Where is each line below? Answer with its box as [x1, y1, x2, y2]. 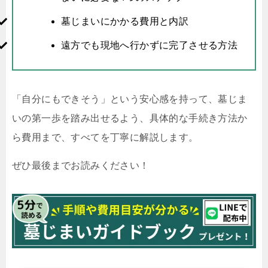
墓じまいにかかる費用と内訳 [61, 16, 189, 27]
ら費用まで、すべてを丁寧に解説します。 [12, 132, 199, 143]
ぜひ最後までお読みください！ [12, 160, 150, 171]
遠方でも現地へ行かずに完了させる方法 [61, 40, 238, 51]
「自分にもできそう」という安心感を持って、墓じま [12, 94, 248, 105]
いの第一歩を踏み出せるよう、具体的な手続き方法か [12, 113, 248, 124]
